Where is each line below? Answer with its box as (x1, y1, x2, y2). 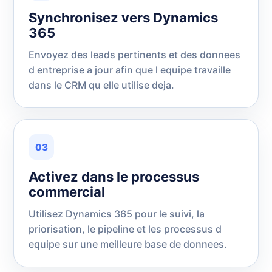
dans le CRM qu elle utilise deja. (29, 79, 174, 91)
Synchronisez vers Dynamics (29, 10, 218, 25)
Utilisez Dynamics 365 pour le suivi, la (29, 208, 205, 220)
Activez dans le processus (29, 169, 199, 185)
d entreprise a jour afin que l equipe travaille (29, 64, 231, 76)
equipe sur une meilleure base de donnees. (29, 238, 227, 250)
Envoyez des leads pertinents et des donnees (29, 49, 240, 61)
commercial (29, 184, 105, 200)
